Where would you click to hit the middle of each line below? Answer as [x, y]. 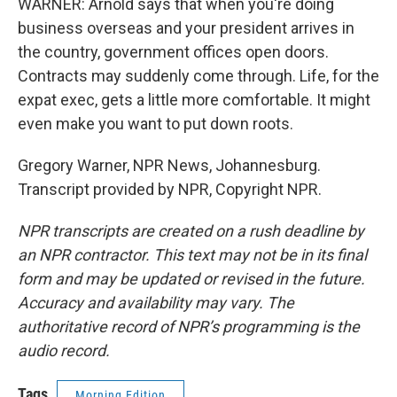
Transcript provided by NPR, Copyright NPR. [170, 189]
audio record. [64, 350]
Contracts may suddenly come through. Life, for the [198, 76]
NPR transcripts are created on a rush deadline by [191, 231]
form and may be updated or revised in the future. [191, 279]
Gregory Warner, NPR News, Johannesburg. [169, 165]
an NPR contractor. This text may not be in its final [192, 255]
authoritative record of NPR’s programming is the [189, 327]
